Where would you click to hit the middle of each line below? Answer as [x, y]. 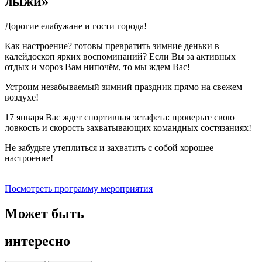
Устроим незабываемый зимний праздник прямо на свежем [123, 87]
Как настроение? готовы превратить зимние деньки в [112, 46]
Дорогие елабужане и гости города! [76, 26]
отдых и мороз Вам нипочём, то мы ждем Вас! [97, 67]
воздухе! [22, 98]
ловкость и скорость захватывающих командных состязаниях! [128, 128]
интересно [37, 241]
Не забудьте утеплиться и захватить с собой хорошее [109, 148]
